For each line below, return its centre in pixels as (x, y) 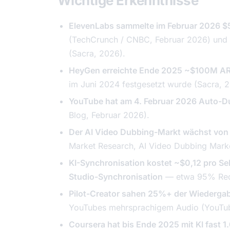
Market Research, (104, 146)
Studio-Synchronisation (116, 177)
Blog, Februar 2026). (109, 115)
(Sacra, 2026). (97, 53)
